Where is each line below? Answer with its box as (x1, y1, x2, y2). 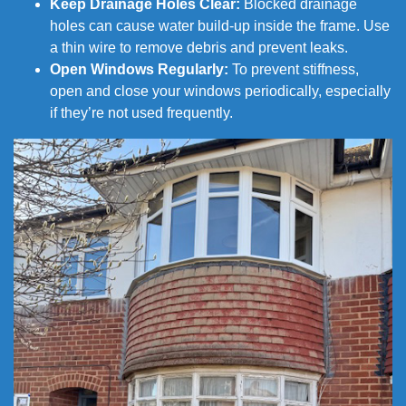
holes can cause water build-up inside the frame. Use (50, 18, 390, 34)
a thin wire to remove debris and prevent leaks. (50, 40, 348, 56)
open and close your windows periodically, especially (50, 83, 391, 100)
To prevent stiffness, (228, 62, 359, 78)
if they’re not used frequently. (50, 105, 233, 121)
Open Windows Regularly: (50, 62, 228, 78)
